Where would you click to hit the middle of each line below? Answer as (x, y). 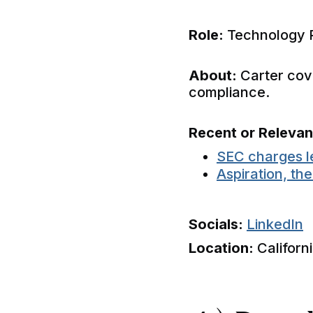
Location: (221, 248)
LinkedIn (275, 225)
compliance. (229, 92)
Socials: (216, 225)
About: (213, 75)
